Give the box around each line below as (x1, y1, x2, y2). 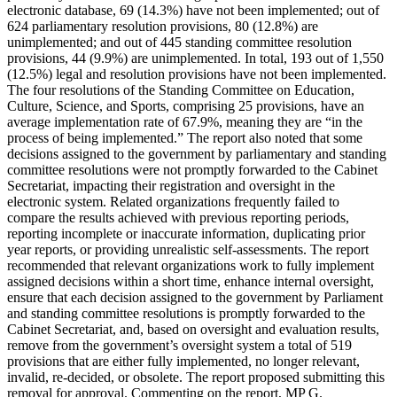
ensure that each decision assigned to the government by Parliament (7, 290, 383, 306)
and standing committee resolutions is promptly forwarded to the (7, 306, 365, 322)
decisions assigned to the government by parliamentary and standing (7, 146, 386, 162)
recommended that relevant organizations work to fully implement (7, 258, 374, 274)
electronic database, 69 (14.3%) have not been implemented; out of (7, 3, 379, 19)
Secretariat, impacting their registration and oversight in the (7, 178, 335, 194)
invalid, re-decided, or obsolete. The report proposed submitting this (7, 370, 385, 385)
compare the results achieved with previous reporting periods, (7, 210, 349, 226)
